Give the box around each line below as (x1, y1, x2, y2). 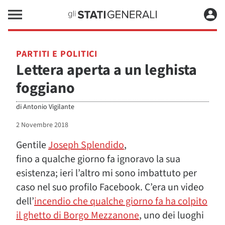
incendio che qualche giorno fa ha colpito (34, 194, 207, 208)
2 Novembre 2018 (16, 120, 68, 130)
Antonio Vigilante (23, 102, 74, 112)
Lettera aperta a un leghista (16, 59, 197, 81)
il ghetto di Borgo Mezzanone (16, 208, 139, 222)
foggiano (16, 77, 75, 99)
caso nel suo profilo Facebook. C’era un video (16, 180, 204, 194)
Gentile (16, 138, 48, 152)
